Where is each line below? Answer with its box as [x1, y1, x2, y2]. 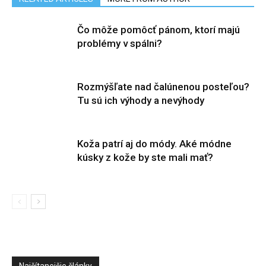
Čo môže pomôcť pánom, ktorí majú [77, 24, 240, 36]
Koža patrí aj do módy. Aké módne [77, 138, 232, 150]
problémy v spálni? [77, 37, 162, 49]
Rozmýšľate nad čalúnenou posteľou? [77, 81, 249, 93]
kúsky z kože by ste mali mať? [77, 151, 213, 163]
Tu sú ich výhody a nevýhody [77, 94, 204, 106]
